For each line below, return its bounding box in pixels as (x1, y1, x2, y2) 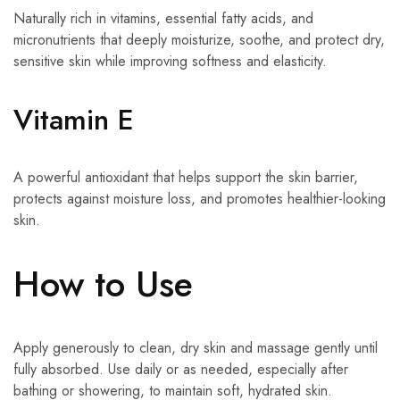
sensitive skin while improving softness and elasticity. (13, 50, 327, 71)
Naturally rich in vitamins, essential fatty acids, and (13, 7, 313, 29)
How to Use (13, 257, 193, 310)
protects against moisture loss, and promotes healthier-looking (13, 187, 386, 209)
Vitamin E (13, 98, 134, 140)
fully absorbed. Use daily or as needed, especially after (13, 359, 348, 380)
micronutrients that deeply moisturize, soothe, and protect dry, (13, 29, 385, 50)
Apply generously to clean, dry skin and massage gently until (13, 337, 378, 359)
